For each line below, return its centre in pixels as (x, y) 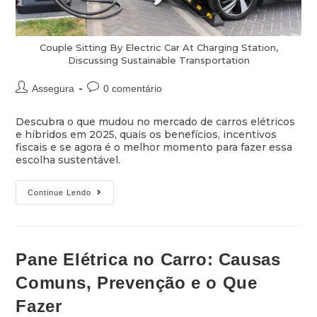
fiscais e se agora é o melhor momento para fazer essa (154, 147)
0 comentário (133, 88)
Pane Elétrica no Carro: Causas (148, 259)
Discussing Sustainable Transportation (158, 60)
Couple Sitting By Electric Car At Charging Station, (158, 47)
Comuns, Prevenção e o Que (137, 282)
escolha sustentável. (68, 160)
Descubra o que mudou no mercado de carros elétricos (156, 121)
